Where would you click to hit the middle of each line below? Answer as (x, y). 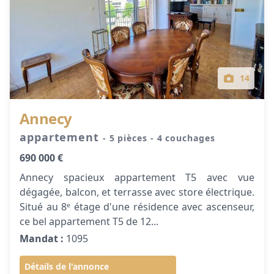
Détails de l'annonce (67, 266)
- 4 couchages (183, 138)
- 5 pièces (126, 138)
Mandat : (42, 239)
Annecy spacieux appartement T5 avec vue (137, 177)
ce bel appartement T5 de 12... (89, 221)
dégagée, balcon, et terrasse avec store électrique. (137, 192)
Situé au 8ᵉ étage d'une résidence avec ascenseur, (137, 207)
